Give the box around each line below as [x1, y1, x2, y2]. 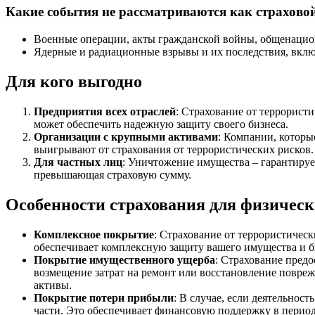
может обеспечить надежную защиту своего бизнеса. [34, 117, 288, 130]
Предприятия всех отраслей [34, 105, 176, 117]
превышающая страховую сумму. [34, 168, 191, 181]
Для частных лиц [34, 155, 122, 168]
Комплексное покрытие [34, 228, 154, 240]
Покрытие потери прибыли [34, 291, 174, 304]
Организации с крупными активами [34, 130, 218, 143]
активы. [34, 278, 72, 291]
